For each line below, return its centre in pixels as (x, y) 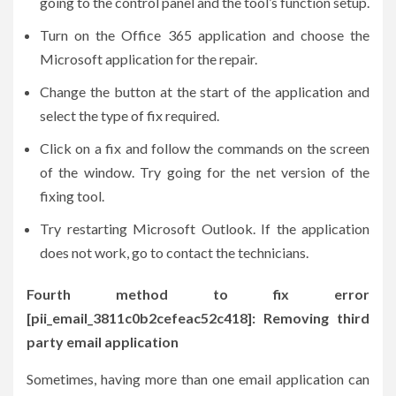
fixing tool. (73, 195)
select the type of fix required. (129, 115)
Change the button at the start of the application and (205, 91)
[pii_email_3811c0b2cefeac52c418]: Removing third (198, 317)
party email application (103, 341)
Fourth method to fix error (198, 293)
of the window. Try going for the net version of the (205, 171)
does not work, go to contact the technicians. (174, 252)
